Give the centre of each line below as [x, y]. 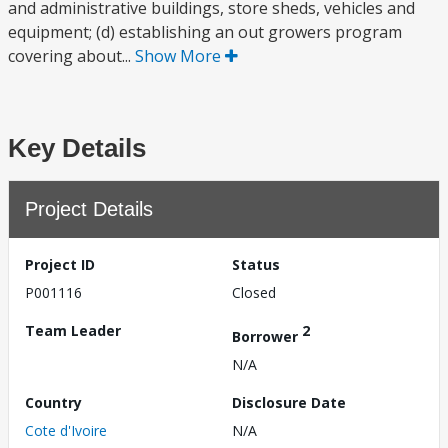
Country [53, 402]
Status [256, 264]
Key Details [77, 148]
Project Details [89, 209]
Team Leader [73, 330]
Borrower [267, 336]
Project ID [60, 264]
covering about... [71, 56]
